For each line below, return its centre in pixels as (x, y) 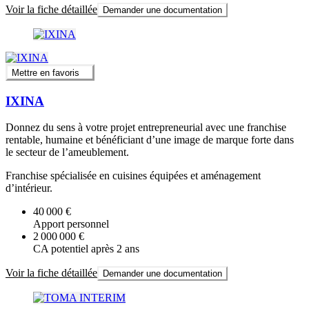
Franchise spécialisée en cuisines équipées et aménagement (133, 176)
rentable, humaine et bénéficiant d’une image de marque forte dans (150, 140)
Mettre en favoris (46, 72)
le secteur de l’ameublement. (67, 152)
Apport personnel (71, 224)
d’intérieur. (29, 188)
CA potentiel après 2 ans (86, 249)
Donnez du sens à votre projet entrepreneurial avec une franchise (146, 128)
